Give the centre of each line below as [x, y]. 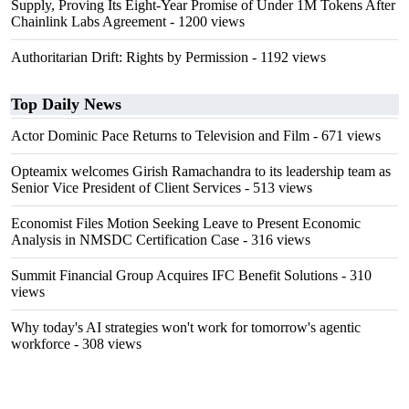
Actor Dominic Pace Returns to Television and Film [160, 136]
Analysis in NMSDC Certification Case [125, 240]
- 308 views [106, 344]
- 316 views [275, 240]
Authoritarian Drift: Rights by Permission [130, 57]
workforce [41, 344]
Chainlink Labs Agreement [89, 21]
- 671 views [345, 136]
